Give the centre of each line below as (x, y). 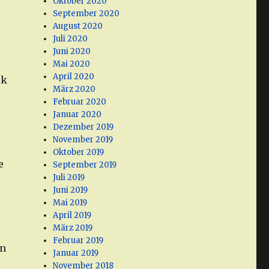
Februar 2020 (80, 102)
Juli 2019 (69, 178)
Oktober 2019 (79, 153)
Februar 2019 (78, 241)
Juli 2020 (71, 39)
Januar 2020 (77, 115)
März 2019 (73, 228)
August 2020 (78, 26)
